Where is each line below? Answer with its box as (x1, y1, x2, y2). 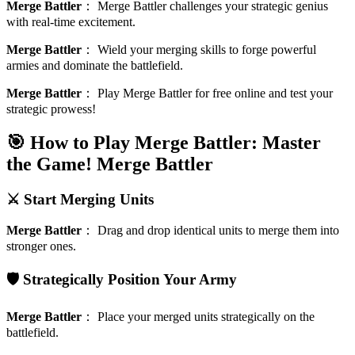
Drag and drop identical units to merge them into (97, 223, 339, 238)
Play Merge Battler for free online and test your (97, 86, 333, 100)
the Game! (6, 153, 92, 174)
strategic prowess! (6, 101, 96, 116)
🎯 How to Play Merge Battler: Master (6, 132, 321, 153)
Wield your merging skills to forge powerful (97, 42, 316, 56)
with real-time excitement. (6, 14, 136, 29)
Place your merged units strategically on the (97, 309, 315, 323)
